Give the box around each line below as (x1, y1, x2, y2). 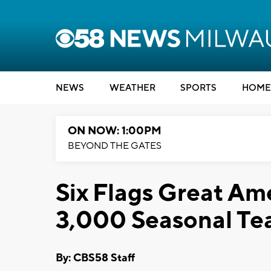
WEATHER (109, 82, 155, 94)
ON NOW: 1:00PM (68, 124, 162, 138)
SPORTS (180, 82, 217, 94)
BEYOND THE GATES (68, 140, 162, 152)
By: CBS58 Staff (56, 250, 135, 265)
